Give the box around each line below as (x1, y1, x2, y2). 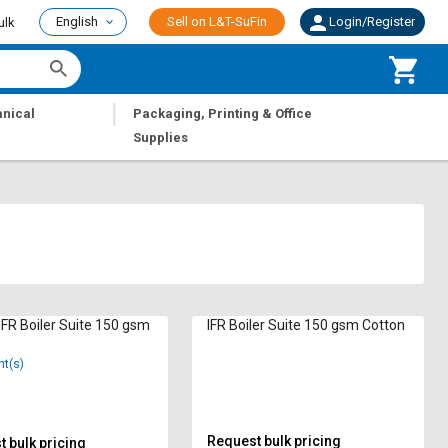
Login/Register (329, 14, 415, 29)
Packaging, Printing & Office (133, 106, 313, 121)
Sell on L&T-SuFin (167, 14, 267, 29)
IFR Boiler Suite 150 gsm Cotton (207, 317, 406, 333)
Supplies (133, 130, 189, 145)
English (56, 14, 98, 29)
